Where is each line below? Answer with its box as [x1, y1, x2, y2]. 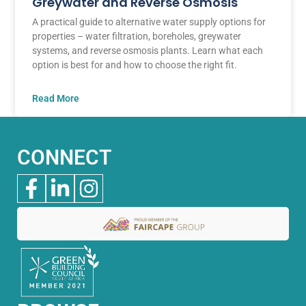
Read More [32, 93, 80, 105]
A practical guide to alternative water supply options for [32, 16, 266, 28]
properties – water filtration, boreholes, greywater [32, 31, 242, 42]
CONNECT [17, 145, 111, 170]
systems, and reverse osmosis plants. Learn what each [32, 45, 264, 57]
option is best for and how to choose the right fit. [32, 59, 238, 71]
